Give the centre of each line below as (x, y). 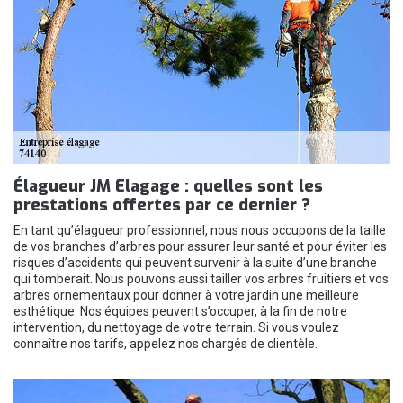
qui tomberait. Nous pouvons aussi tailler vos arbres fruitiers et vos (201, 279)
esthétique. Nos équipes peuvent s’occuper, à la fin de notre (180, 311)
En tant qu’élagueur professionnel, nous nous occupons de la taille (200, 230)
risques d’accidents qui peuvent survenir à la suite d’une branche (195, 263)
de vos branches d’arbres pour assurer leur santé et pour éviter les (200, 246)
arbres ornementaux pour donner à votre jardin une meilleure (186, 295)
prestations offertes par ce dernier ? (162, 205)
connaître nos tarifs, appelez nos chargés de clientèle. (166, 344)
